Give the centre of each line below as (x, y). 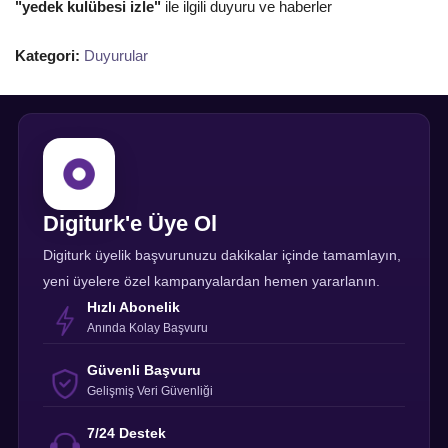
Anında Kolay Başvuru (147, 327)
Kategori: (47, 55)
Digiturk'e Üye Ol (130, 223)
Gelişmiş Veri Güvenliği (150, 390)
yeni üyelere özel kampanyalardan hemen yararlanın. (211, 280)
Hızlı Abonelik (133, 306)
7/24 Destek (126, 432)
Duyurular (116, 55)
